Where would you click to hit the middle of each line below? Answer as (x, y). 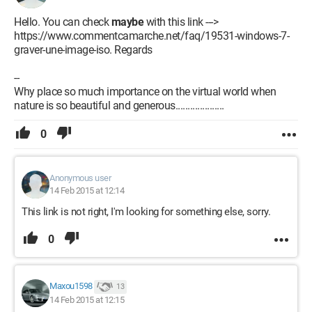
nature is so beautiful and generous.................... (119, 106)
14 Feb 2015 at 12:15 (87, 300)
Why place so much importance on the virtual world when (145, 92)
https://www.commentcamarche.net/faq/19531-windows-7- (151, 36)
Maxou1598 (71, 286)
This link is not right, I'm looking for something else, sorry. (146, 212)
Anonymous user (80, 178)
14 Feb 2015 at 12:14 (87, 190)
